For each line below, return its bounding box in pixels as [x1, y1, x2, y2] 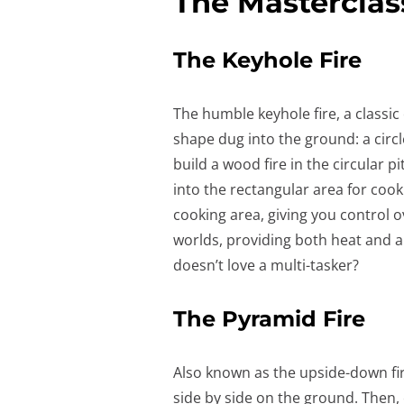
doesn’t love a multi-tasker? [173, 255, 359, 275]
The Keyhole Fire [173, 47, 362, 73]
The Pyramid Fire [173, 306, 365, 332]
